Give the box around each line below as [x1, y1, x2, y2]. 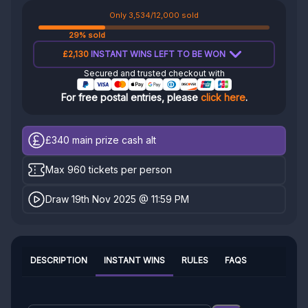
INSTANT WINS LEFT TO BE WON [89, 49, 225, 59]
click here [200, 91, 245, 103]
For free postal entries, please [60, 91, 201, 103]
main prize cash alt [69, 134, 157, 146]
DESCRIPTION [30, 255, 87, 266]
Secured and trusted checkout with [83, 68, 225, 78]
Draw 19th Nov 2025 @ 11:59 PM [45, 192, 190, 205]
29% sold [69, 30, 106, 40]
